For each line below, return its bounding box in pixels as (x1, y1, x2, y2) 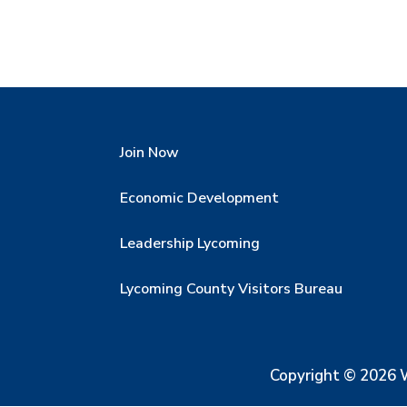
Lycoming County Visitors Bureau (120, 278, 342, 299)
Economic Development (120, 187, 279, 208)
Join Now (120, 142, 179, 163)
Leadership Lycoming (120, 233, 260, 253)
